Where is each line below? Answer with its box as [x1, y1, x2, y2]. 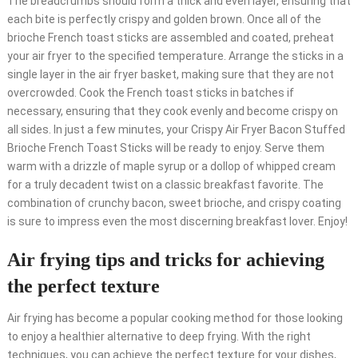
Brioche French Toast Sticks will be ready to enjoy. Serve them [6, 141, 324, 155]
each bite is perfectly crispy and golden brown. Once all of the [6, 13, 321, 26]
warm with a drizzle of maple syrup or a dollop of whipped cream [6, 160, 336, 173]
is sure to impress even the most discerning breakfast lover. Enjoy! [6, 215, 348, 229]
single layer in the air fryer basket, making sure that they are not [6, 68, 334, 82]
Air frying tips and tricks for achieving [6, 249, 324, 271]
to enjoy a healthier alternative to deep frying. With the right [6, 330, 311, 344]
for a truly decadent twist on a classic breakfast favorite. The [6, 178, 324, 192]
